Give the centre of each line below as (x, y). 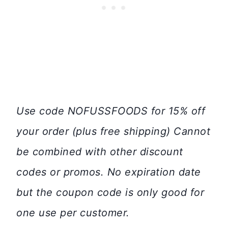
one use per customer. (73, 213)
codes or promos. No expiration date (109, 172)
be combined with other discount (100, 152)
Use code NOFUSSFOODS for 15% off (111, 111)
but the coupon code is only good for (110, 192)
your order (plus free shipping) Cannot (113, 131)
